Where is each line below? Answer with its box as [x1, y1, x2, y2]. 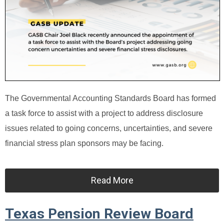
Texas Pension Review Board [5, 205, 193, 222]
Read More [90, 174, 133, 185]
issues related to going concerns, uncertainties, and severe [5, 123, 212, 132]
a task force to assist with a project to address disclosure [5, 108, 203, 117]
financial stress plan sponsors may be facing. [5, 138, 163, 147]
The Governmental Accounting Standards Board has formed [5, 93, 216, 102]
